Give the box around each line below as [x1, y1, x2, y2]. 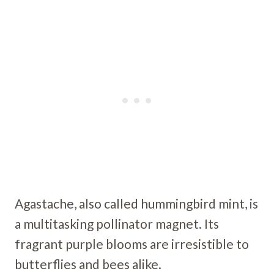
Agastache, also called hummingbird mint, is [15, 195, 258, 211]
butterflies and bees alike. [15, 256, 161, 272]
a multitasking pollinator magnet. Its [15, 215, 219, 231]
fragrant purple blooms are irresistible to [15, 235, 249, 251]
